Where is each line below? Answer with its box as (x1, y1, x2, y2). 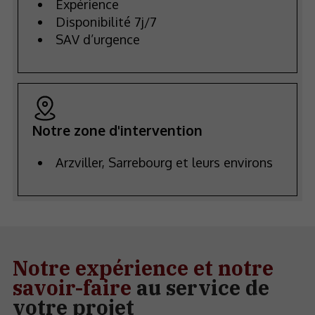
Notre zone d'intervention (32, 122, 202, 140)
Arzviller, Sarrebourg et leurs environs (55, 153, 273, 170)
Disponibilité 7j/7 (55, 13, 157, 30)
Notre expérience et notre (13, 255, 274, 282)
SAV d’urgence (55, 30, 140, 47)
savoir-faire (13, 274, 132, 302)
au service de (131, 274, 270, 302)
